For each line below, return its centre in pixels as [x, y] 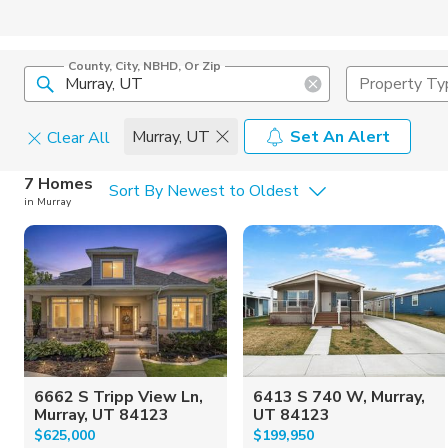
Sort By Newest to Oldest [204, 191]
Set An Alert [340, 136]
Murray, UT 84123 [101, 414]
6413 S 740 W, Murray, [338, 396]
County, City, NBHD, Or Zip [144, 66]
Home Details [180, 180]
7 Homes [58, 184]
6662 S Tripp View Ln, [118, 396]
